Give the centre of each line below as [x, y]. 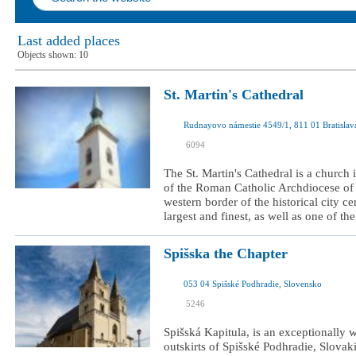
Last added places [69, 41]
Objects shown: [48, 55]
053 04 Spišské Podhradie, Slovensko [253, 284]
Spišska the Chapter [226, 253]
